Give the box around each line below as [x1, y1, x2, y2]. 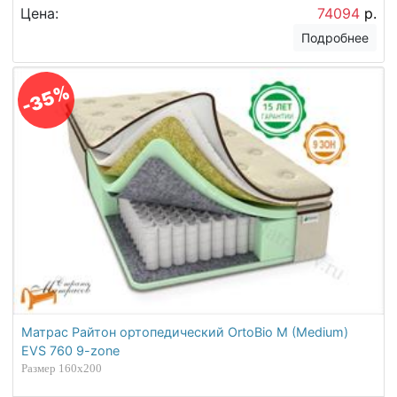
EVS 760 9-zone [21, 343, 121, 359]
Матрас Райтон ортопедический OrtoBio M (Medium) [21, 324, 349, 340]
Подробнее [301, 29, 370, 45]
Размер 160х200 [21, 362, 103, 376]
